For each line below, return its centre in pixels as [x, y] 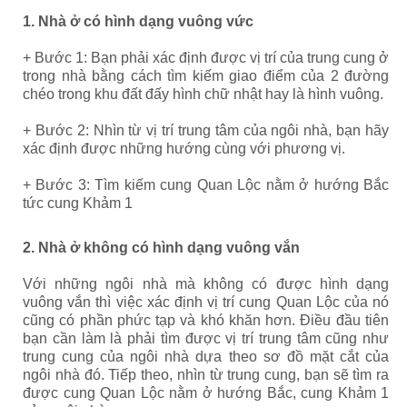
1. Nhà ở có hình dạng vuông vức [138, 21]
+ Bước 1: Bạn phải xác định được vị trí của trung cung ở [206, 57]
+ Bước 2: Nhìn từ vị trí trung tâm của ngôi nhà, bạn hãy [206, 130]
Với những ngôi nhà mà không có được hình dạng [206, 283]
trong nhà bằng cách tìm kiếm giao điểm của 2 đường [206, 75]
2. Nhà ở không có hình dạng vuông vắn [161, 247]
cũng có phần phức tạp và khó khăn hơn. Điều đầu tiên [206, 320]
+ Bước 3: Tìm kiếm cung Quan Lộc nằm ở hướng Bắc [206, 184]
